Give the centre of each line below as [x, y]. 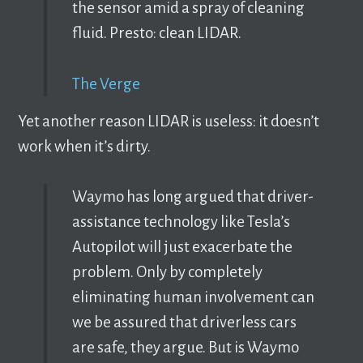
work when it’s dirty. [85, 146]
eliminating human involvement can [193, 297]
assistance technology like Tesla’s [181, 221]
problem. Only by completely [167, 271]
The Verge [106, 83]
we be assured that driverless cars [184, 322]
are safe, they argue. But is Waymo [185, 347]
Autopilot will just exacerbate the [182, 246]
